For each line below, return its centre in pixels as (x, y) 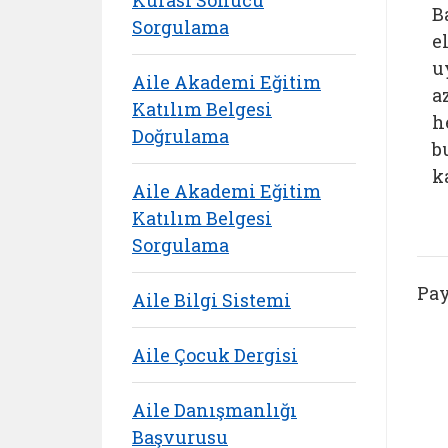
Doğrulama (180, 135)
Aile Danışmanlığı (214, 409)
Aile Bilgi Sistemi (211, 299)
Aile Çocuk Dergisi (215, 354)
